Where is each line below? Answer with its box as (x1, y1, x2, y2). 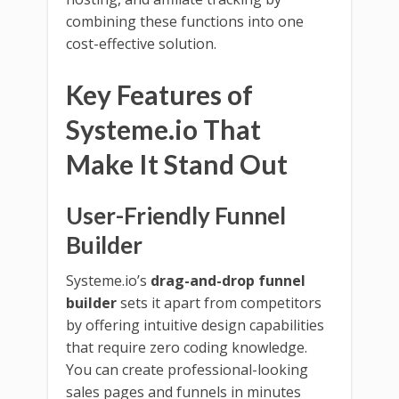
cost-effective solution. (66, 33, 216, 53)
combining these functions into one (66, 11, 304, 31)
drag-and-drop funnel (151, 270, 305, 290)
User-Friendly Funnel (66, 200, 286, 230)
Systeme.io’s (66, 270, 151, 290)
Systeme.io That (66, 112, 261, 145)
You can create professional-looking (66, 359, 308, 379)
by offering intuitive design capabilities (66, 314, 324, 335)
